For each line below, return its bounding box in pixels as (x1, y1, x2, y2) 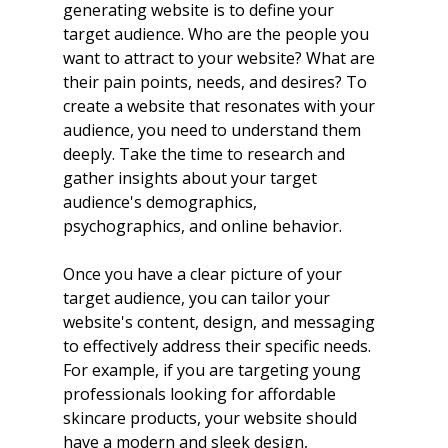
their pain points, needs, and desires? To (62, 71, 371, 94)
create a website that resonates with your (62, 95, 379, 118)
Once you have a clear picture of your (62, 263, 346, 286)
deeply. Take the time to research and (62, 143, 349, 166)
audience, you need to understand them (62, 119, 365, 142)
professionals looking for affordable (62, 383, 340, 406)
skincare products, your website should (62, 407, 361, 430)
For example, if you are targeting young (62, 359, 365, 382)
